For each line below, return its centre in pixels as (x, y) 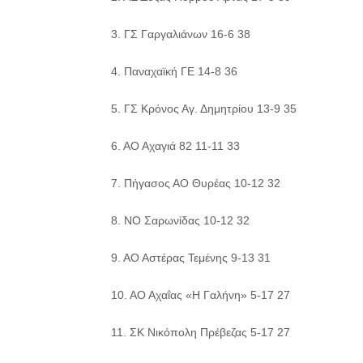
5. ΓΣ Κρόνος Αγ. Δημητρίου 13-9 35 (204, 109)
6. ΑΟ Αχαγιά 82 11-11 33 (175, 146)
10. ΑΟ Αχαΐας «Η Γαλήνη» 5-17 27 (201, 295)
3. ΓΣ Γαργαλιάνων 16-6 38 (181, 34)
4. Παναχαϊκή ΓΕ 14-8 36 (174, 71)
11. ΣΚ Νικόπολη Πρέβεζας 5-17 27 (201, 332)
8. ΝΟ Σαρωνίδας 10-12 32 (180, 220)
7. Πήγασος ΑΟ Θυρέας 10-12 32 (196, 183)
